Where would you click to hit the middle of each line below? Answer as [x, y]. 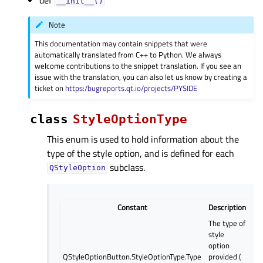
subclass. [127, 167]
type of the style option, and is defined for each [141, 153]
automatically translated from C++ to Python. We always [128, 54]
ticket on [50, 88]
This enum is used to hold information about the [143, 139]
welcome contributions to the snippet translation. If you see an [138, 65]
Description [227, 207]
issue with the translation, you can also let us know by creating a [141, 77]
